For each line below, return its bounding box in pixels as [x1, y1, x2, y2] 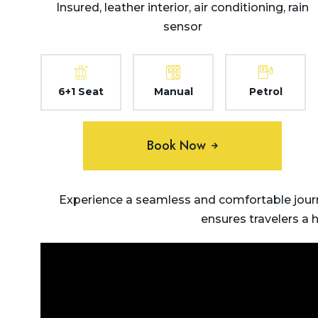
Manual [153, 85, 193, 99]
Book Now [147, 136, 206, 155]
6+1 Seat [58, 85, 104, 99]
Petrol [248, 85, 283, 99]
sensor [163, 20, 202, 34]
